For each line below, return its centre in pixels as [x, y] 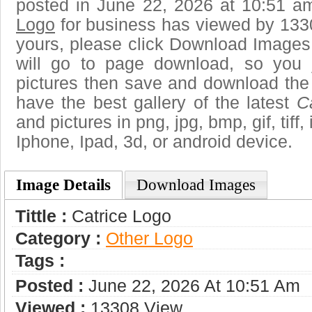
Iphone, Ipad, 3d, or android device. [154, 141]
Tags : [40, 260]
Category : [58, 238]
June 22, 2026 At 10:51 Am [192, 286]
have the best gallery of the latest [156, 102]
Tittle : [41, 216]
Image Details [63, 185]
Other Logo [149, 238]
